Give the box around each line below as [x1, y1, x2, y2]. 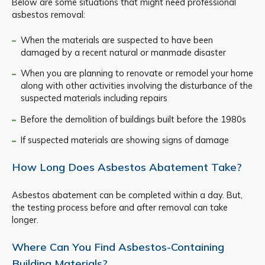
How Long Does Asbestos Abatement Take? [12, 160, 242, 174]
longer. [12, 214, 38, 226]
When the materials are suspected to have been [20, 34, 213, 46]
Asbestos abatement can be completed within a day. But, [12, 189, 243, 201]
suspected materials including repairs [20, 92, 167, 104]
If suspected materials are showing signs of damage [20, 134, 229, 146]
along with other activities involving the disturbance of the [20, 80, 253, 92]
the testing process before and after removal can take [12, 202, 228, 214]
